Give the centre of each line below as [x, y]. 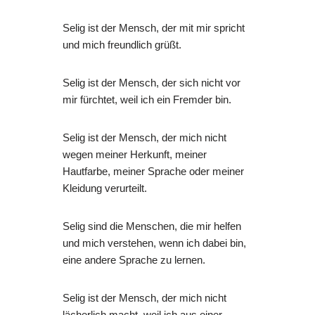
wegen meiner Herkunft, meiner [135, 155]
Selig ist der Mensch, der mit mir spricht [154, 28]
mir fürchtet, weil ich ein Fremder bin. [147, 100]
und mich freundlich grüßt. [122, 45]
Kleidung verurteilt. [105, 188]
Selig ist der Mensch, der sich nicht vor [152, 83]
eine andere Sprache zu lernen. [134, 260]
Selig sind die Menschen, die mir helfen [152, 226]
